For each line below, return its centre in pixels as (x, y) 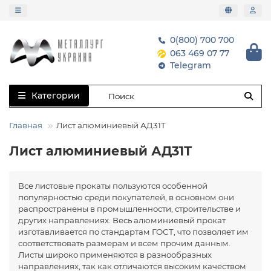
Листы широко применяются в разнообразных (115, 255)
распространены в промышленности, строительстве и (129, 209)
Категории (56, 96)
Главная (26, 125)
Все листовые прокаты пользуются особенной (113, 186)
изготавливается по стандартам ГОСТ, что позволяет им (133, 232)
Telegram (191, 65)
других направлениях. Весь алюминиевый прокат (122, 220)
